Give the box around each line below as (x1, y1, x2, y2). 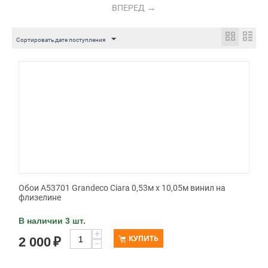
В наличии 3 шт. (19, 216, 86, 226)
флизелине (19, 193, 61, 203)
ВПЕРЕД (111, 3, 145, 13)
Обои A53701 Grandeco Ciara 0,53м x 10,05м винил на (19, 183, 226, 193)
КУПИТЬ (129, 233, 159, 244)
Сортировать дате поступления (16, 36, 105, 44)
